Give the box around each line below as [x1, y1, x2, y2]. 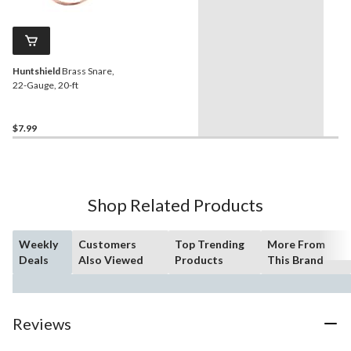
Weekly [19, 237, 58, 251]
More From [267, 237, 326, 251]
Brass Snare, [60, 64, 114, 77]
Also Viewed [78, 252, 144, 266]
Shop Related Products [88, 194, 263, 215]
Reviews [13, 313, 71, 333]
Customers [78, 237, 137, 251]
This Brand [267, 252, 324, 266]
